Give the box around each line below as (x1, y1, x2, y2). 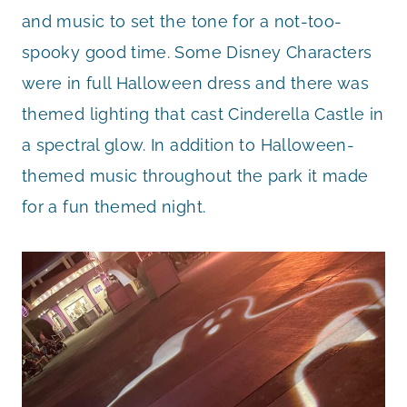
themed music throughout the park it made (22, 165, 369, 185)
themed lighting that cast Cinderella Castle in (22, 104, 384, 124)
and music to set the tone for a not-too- (22, 11, 342, 31)
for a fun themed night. (22, 196, 206, 216)
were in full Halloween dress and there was (22, 73, 370, 93)
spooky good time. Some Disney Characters (22, 42, 372, 62)
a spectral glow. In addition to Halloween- (22, 134, 355, 154)
